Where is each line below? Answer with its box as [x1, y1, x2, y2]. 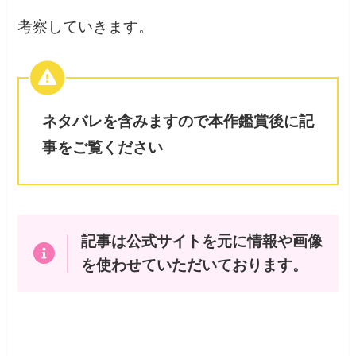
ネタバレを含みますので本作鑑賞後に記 [41, 113, 314, 130]
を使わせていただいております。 [81, 257, 308, 274]
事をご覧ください [41, 139, 163, 157]
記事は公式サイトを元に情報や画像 [81, 233, 323, 250]
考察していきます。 [17, 17, 154, 35]
